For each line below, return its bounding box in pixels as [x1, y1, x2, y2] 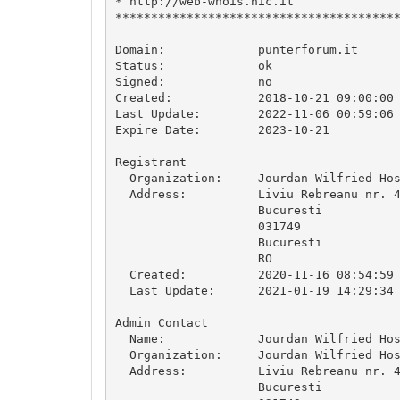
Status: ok [114, 58, 272, 72]
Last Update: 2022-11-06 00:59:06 [114, 106, 394, 121]
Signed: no [114, 74, 272, 88]
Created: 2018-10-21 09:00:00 [114, 90, 394, 104]
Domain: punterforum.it [114, 42, 358, 56]
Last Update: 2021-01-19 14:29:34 [114, 283, 394, 297]
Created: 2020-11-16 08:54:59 [114, 267, 394, 281]
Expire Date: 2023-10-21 [114, 122, 329, 137]
